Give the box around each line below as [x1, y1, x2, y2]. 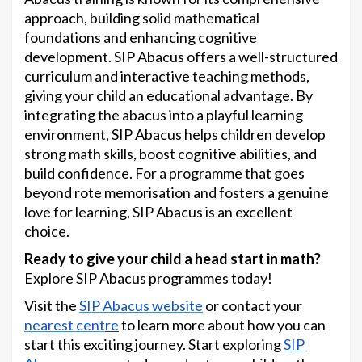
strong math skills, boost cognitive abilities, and [24, 145, 317, 163]
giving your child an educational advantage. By [24, 86, 313, 105]
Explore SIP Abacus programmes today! [24, 269, 275, 288]
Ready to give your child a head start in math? [24, 250, 321, 268]
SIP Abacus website [79, 297, 203, 315]
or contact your [203, 297, 302, 315]
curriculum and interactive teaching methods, [24, 67, 309, 86]
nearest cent [24, 316, 105, 335]
